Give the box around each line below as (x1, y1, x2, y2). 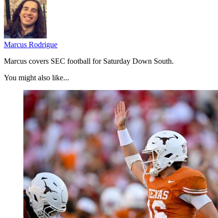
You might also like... (4, 73, 69, 82)
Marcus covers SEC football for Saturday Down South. (4, 56, 174, 65)
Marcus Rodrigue (4, 40, 57, 49)
